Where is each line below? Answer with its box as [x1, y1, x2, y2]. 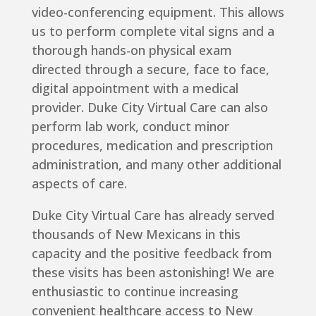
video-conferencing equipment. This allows [31, 4, 284, 21]
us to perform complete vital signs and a [31, 23, 274, 40]
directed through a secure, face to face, [31, 61, 269, 78]
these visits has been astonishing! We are [31, 264, 274, 281]
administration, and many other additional [31, 156, 281, 174]
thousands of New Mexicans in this [31, 226, 241, 243]
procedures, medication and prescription [31, 137, 273, 154]
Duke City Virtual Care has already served [31, 207, 274, 224]
